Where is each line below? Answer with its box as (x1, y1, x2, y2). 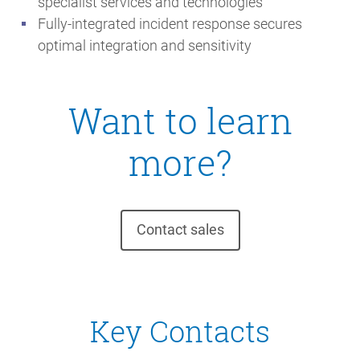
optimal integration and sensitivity (38, 37, 252, 55)
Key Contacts (90, 311, 270, 350)
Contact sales (136, 221, 224, 239)
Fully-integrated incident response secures (38, 15, 302, 33)
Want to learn (67, 97, 292, 145)
